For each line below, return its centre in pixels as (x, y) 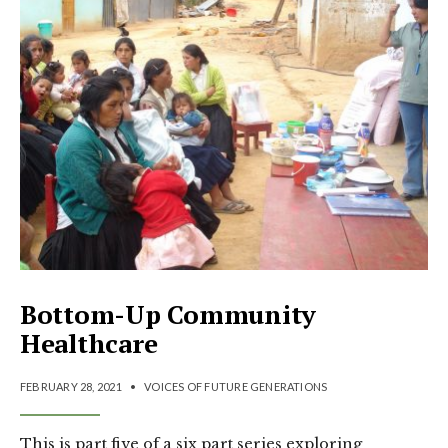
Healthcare (89, 343)
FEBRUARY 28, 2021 (71, 387)
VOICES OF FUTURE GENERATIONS (236, 387)
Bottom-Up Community (168, 314)
